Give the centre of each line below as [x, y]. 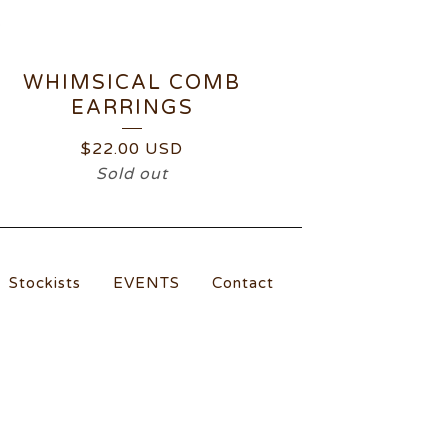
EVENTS [146, 283]
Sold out [132, 174]
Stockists [45, 283]
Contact [243, 283]
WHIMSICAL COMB [132, 83]
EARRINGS [132, 108]
